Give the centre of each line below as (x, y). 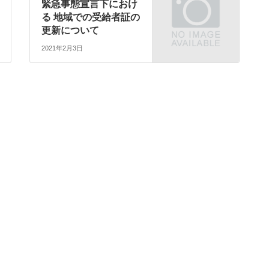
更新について (71, 31)
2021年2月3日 (62, 48)
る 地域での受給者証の (91, 17)
